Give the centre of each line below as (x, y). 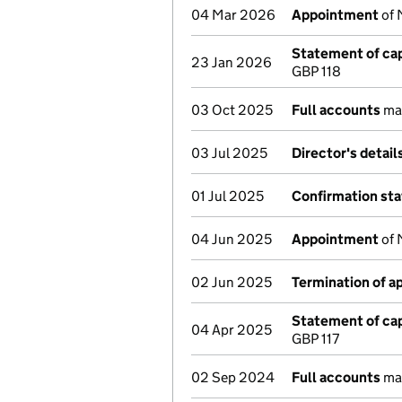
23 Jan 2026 (232, 62)
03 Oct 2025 (232, 110)
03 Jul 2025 (229, 153)
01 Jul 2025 (227, 196)
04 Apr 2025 (232, 330)
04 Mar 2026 (233, 15)
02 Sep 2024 (233, 377)
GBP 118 (316, 71)
